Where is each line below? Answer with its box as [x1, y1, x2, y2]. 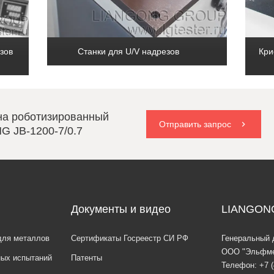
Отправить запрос [159, 119, 231, 130]
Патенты [71, 253, 102, 263]
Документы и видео [71, 203, 171, 216]
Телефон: [221, 261, 259, 270]
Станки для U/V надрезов [77, 46, 182, 57]
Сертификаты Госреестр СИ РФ [71, 234, 188, 243]
